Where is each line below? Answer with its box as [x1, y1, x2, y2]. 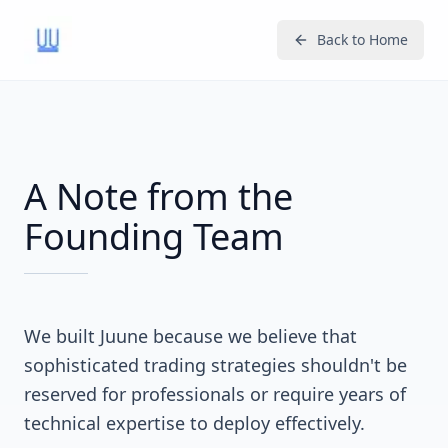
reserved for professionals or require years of [24, 382, 406, 406]
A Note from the [24, 172, 293, 221]
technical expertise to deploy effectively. [24, 411, 365, 435]
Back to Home [317, 30, 408, 49]
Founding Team [24, 212, 284, 261]
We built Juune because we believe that [24, 324, 357, 348]
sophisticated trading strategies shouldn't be [24, 353, 407, 377]
